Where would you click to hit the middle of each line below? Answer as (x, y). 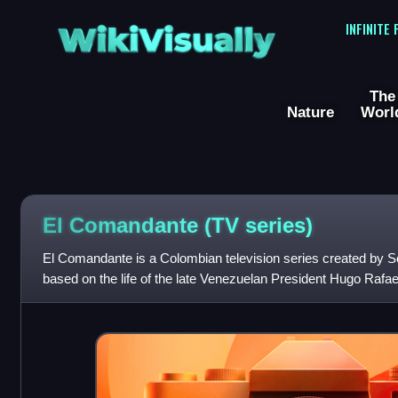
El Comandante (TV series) (177, 225)
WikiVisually (166, 34)
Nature (310, 112)
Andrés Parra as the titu (111, 299)
